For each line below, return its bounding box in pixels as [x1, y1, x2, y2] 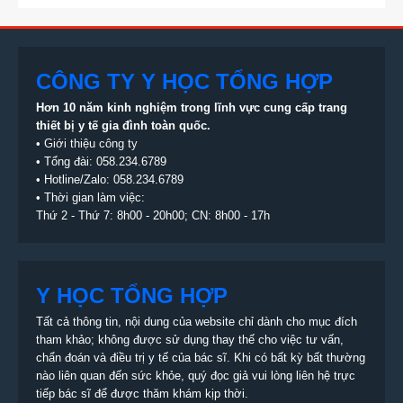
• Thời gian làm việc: [36, 191, 145, 205]
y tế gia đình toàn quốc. [78, 119, 210, 133]
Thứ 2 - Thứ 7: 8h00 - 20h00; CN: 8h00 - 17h [36, 209, 270, 223]
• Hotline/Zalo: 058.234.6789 [36, 173, 184, 187]
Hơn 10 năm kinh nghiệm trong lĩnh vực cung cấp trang [36, 101, 347, 115]
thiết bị [36, 119, 78, 133]
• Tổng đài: [36, 155, 96, 169]
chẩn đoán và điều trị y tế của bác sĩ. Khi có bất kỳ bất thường [36, 351, 365, 365]
